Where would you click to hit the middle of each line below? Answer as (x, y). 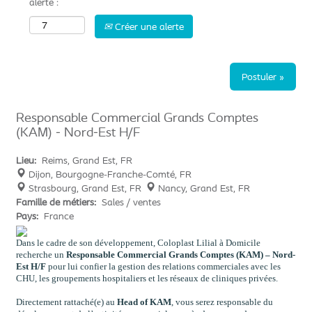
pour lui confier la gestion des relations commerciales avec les (163, 266)
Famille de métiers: (59, 202)
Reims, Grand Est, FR (87, 160)
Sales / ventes (131, 202)
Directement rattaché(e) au (67, 302)
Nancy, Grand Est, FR (204, 188)
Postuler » (263, 77)
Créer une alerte (148, 26)
